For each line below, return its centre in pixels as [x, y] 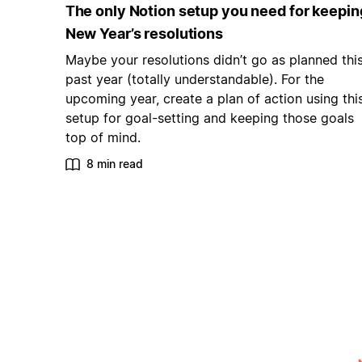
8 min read [114, 164]
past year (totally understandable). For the [194, 80]
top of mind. [103, 138]
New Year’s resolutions [144, 34]
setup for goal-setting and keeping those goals [209, 118]
